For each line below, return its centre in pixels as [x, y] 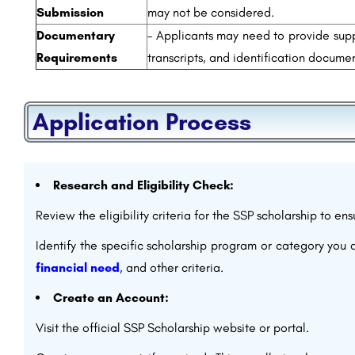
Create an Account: [111, 298]
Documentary [76, 35]
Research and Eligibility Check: [143, 185]
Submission [70, 12]
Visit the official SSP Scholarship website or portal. [172, 328]
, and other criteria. [172, 267]
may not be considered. [211, 12]
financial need [78, 267]
